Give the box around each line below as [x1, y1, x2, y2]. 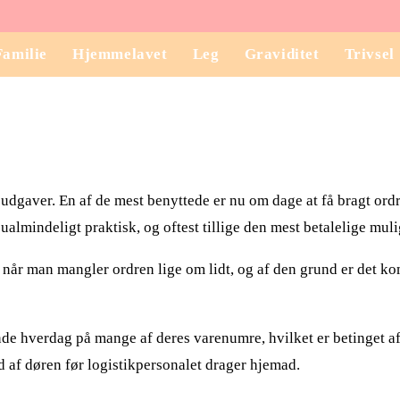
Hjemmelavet [72, 46, 168, 62]
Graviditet [244, 46, 320, 62]
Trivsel [344, 46, 395, 62]
